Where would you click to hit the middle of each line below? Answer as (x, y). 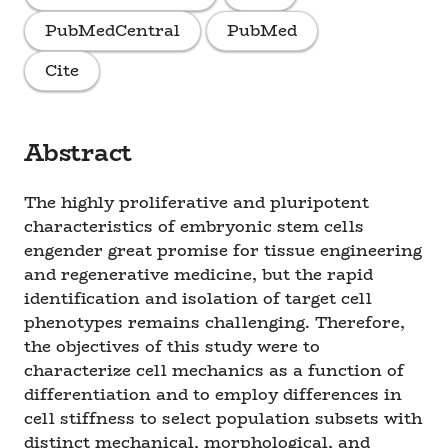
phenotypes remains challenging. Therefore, (214, 322)
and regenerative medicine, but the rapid (198, 274)
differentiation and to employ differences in (213, 394)
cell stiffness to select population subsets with (223, 418)
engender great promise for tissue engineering (223, 250)
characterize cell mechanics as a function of (214, 370)
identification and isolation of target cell (198, 298)
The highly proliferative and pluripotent (196, 202)
